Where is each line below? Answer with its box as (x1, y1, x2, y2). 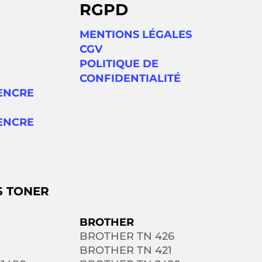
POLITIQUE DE (80, 57, 159, 71)
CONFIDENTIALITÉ (80, 72, 181, 85)
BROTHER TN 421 (80, 244, 173, 257)
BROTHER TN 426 (80, 230, 175, 243)
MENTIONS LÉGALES (80, 28, 192, 42)
